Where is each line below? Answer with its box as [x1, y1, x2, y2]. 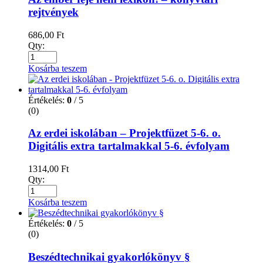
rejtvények [28, 6, 79, 19]
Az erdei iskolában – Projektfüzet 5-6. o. [28, 127, 221, 140]
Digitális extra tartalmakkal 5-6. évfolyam [28, 140, 230, 153]
